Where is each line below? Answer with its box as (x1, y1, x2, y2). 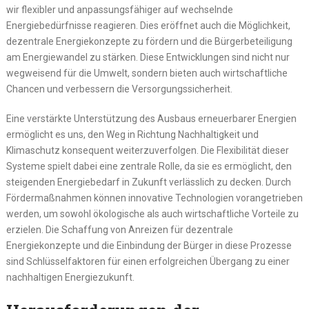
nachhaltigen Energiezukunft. (6, 272, 134, 283)
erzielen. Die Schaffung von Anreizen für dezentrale (6, 224, 233, 236)
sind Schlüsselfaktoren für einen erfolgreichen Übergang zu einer (6, 256, 290, 268)
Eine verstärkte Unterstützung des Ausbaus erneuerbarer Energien (6, 113, 297, 125)
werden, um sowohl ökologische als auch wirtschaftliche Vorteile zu (6, 208, 299, 220)
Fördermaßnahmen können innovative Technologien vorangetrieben (6, 192, 303, 204)
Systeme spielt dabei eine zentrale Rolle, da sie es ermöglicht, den (6, 161, 292, 172)
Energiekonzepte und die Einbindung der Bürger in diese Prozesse (6, 240, 292, 252)
